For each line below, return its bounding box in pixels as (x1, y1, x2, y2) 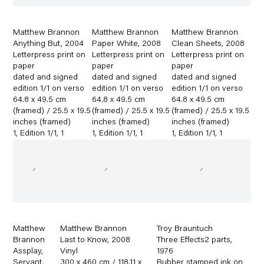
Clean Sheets (171, 39, 222, 48)
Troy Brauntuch (157, 225, 213, 233)
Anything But (13, 39, 61, 48)
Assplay (13, 247, 42, 256)
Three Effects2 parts (157, 236, 231, 245)
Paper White (92, 39, 138, 48)
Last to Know (60, 236, 108, 245)
